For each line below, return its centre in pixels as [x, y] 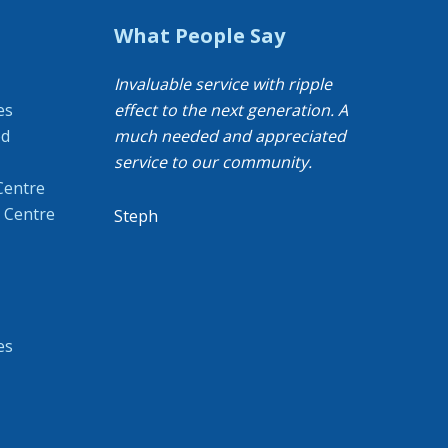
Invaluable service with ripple [222, 84]
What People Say [199, 35]
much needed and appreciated [229, 136]
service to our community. [212, 162]
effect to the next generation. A [230, 110]
